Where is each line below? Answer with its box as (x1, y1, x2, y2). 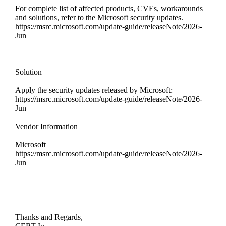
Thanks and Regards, (15, 213, 83, 222)
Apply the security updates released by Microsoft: (15, 86, 177, 95)
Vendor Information (15, 122, 78, 131)
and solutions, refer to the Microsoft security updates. (15, 13, 183, 22)
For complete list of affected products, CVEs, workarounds (15, 4, 203, 13)
